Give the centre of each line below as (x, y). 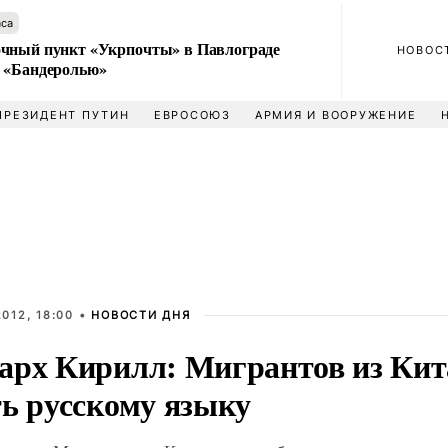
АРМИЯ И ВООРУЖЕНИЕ (335, 115)
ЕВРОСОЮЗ (192, 115)
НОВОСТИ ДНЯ (141, 315)
